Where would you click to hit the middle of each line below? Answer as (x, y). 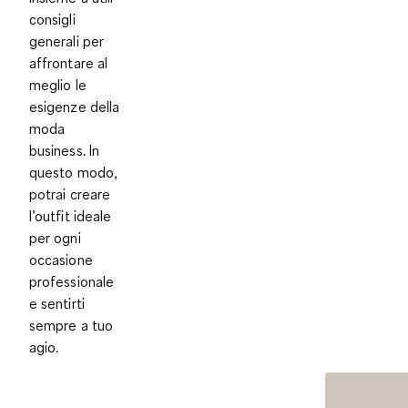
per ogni (55, 238)
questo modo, (73, 172)
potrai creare (70, 194)
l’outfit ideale (71, 216)
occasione (61, 260)
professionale (72, 281)
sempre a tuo (71, 325)
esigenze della (75, 107)
